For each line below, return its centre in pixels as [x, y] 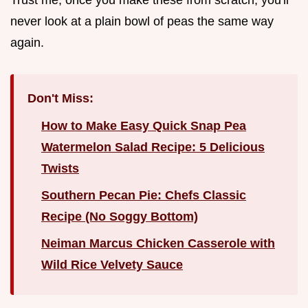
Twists [60, 168]
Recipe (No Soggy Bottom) [120, 216]
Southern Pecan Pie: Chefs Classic [144, 195]
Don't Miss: [60, 98]
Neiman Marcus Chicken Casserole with [158, 243]
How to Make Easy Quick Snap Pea [144, 125]
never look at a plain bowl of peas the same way [142, 21]
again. [27, 42]
